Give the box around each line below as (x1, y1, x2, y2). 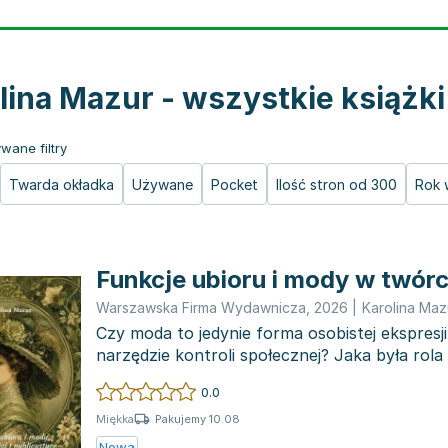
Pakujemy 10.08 (155, 411, 240, 426)
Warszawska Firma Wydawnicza (96, 299, 306, 316)
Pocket (211, 176, 258, 193)
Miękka (96, 412, 134, 426)
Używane (132, 176, 193, 193)
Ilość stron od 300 (276, 176, 397, 193)
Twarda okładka (9, 176, 114, 193)
